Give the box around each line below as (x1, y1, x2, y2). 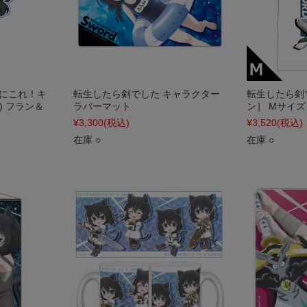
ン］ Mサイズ (247, 101, 306, 112)
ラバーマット (73, 101, 131, 112)
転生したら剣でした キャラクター (73, 88, 220, 99)
